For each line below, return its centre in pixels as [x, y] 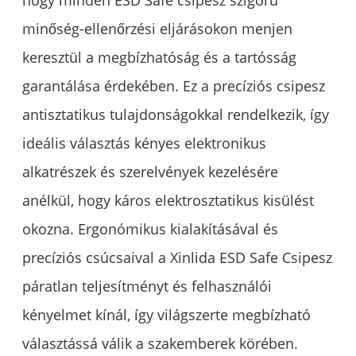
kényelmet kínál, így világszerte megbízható [167, 315]
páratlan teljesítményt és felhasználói [147, 286]
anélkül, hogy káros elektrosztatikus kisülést [168, 201]
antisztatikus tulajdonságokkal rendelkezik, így [176, 115]
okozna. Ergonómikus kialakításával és [151, 229]
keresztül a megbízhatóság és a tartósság [160, 58]
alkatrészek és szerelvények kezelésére [151, 172]
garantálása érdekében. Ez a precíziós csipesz [174, 86]
